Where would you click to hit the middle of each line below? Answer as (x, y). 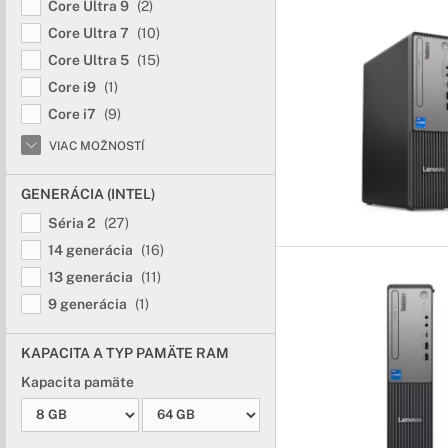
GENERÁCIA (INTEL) (88, 194)
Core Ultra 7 (90, 33)
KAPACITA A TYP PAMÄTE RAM (125, 353)
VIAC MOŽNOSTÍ (96, 146)
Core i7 (73, 114)
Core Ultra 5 (90, 60)
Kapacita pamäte (77, 382)
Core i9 (73, 87)
